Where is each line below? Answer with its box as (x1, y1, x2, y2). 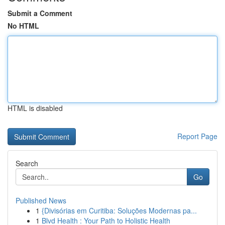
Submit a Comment (8, 8, 72, 18)
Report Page (177, 131, 217, 141)
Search (16, 158, 38, 168)
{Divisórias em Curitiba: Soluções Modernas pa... (42, 205, 197, 215)
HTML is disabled (8, 103, 63, 113)
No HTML (8, 21, 39, 31)
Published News (16, 195, 66, 205)
